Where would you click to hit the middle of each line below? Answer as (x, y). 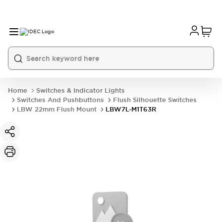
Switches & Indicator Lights (81, 90)
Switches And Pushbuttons (60, 100)
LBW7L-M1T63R (131, 109)
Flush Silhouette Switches (155, 100)
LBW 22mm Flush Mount (57, 109)
